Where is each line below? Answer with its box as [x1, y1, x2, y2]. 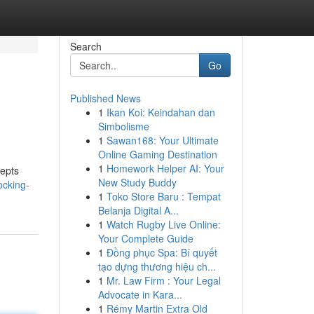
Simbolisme [97, 119, 149, 133]
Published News [69, 91, 141, 105]
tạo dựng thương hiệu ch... [97, 259, 216, 273]
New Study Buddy [97, 175, 177, 189]
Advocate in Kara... [97, 287, 182, 301]
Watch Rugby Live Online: [106, 217, 221, 231]
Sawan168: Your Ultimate [106, 133, 219, 147]
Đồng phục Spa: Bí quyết [106, 245, 217, 259]
